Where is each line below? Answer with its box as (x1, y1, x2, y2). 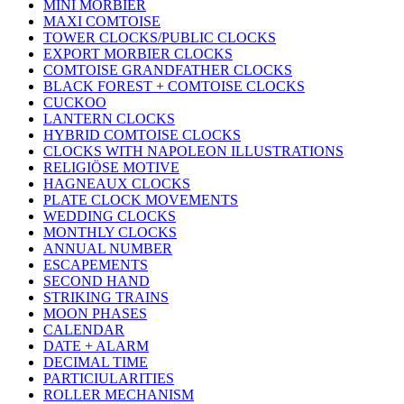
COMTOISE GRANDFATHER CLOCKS (43, 62, 292, 78)
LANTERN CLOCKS (43, 111, 175, 127)
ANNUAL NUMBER (43, 241, 172, 257)
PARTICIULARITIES (43, 371, 174, 387)
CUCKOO (43, 95, 106, 111)
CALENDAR (43, 322, 124, 338)
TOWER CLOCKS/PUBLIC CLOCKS (43, 30, 276, 46)
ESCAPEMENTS (43, 257, 148, 273)
